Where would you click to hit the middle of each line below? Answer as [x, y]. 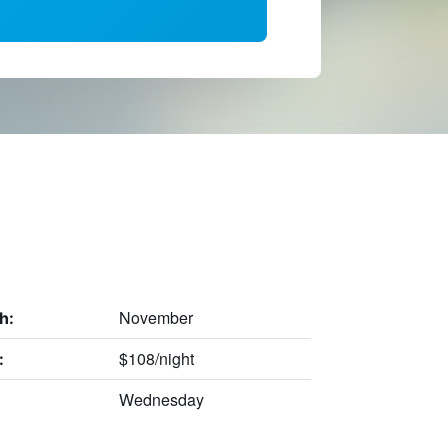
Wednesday [161, 399]
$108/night [156, 358]
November [155, 317]
